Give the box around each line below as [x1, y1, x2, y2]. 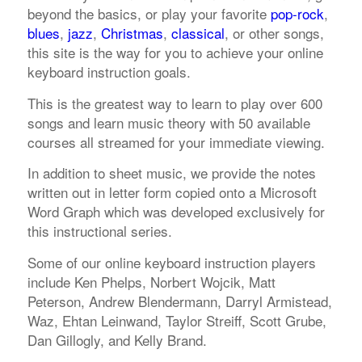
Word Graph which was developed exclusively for [27, 201, 325, 222]
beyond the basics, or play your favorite [27, 3, 271, 24]
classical [170, 23, 225, 44]
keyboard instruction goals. [27, 61, 191, 82]
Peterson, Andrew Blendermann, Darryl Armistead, [27, 290, 332, 311]
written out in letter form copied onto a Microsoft [27, 182, 317, 203]
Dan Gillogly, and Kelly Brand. [27, 329, 207, 350]
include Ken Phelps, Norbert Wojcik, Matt [27, 271, 276, 292]
